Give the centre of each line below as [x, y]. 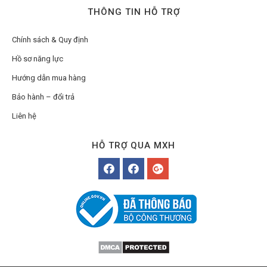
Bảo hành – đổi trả [43, 97]
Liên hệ [24, 116]
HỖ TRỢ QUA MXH [133, 145]
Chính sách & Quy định [50, 39]
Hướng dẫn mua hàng [49, 77]
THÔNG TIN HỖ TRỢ [133, 12]
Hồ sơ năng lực [38, 58]
